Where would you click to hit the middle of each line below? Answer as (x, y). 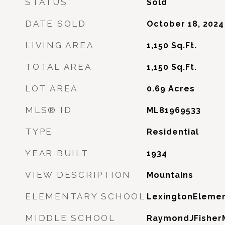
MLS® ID (49, 110)
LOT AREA (51, 88)
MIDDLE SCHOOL (70, 218)
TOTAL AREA (59, 67)
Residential (173, 132)
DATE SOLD (56, 24)
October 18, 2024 (185, 24)
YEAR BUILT (57, 153)
